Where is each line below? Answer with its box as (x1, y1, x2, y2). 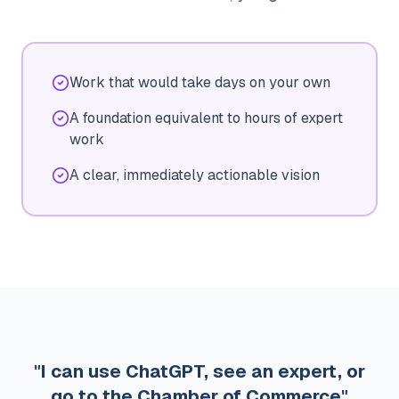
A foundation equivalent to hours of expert (69, 109, 343, 127)
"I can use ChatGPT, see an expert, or (34, 360, 365, 383)
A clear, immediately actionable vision (69, 166, 320, 184)
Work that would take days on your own (69, 73, 330, 92)
